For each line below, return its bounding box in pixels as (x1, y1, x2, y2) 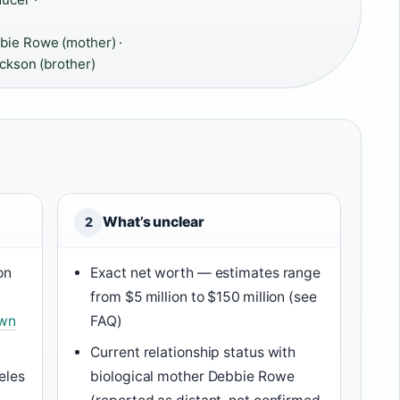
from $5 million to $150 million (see (90, 287, 317, 305)
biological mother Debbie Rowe (90, 367, 295, 385)
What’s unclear (103, 212, 204, 230)
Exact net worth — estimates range (90, 263, 321, 281)
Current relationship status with (90, 343, 296, 361)
